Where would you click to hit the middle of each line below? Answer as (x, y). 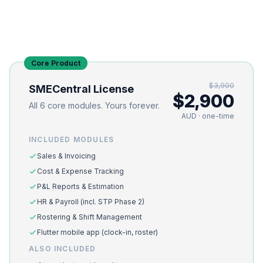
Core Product (56, 63)
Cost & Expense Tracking (80, 171)
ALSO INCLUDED (63, 249)
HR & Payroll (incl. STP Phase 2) (91, 202)
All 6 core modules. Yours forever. (94, 105)
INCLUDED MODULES (72, 139)
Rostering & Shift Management (90, 217)
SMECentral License (81, 89)
